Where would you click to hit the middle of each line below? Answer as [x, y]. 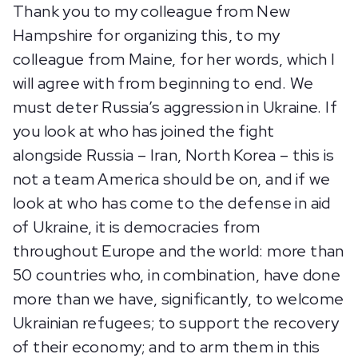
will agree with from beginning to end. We [163, 83]
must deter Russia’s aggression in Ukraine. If [175, 107]
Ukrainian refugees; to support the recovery [176, 323]
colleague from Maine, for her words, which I [174, 59]
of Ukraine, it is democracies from [137, 227]
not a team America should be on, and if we [172, 179]
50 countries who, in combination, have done [177, 275]
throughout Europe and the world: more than [179, 251]
